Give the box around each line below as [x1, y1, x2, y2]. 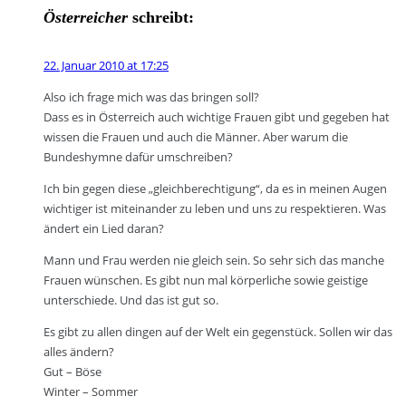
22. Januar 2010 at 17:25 [43, 56, 169, 73]
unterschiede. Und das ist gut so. [43, 291, 218, 308]
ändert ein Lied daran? [43, 219, 164, 237]
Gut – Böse [43, 362, 101, 380]
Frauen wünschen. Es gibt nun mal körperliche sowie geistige [43, 271, 368, 288]
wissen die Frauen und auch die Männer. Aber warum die [43, 128, 348, 145]
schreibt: [132, 7, 194, 26]
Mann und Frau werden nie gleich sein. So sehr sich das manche [43, 251, 384, 268]
